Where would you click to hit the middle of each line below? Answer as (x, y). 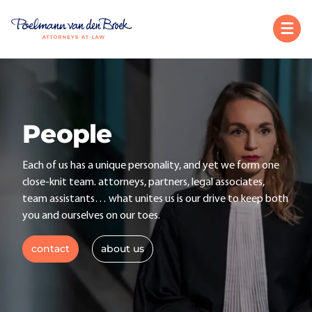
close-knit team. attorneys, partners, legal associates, (143, 182)
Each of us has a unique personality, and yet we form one (151, 166)
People (67, 134)
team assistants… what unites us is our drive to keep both (155, 199)
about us (123, 249)
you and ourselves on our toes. (91, 216)
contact (50, 249)
